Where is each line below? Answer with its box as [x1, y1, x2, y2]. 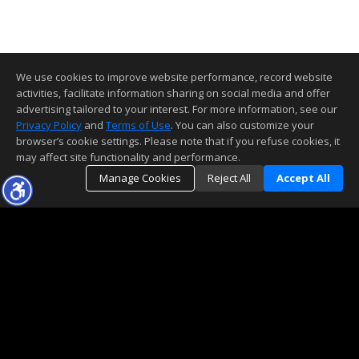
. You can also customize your [171, 118, 314, 132]
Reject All [208, 171, 251, 185]
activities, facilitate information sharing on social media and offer [16, 86, 330, 100]
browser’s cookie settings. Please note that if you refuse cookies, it [16, 134, 340, 148]
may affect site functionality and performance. [16, 150, 240, 164]
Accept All [276, 171, 330, 185]
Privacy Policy [16, 118, 82, 132]
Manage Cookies [99, 171, 181, 185]
